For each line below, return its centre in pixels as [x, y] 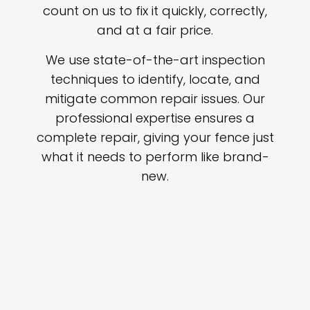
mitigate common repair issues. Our [155, 98]
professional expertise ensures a [155, 118]
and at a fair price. [155, 30]
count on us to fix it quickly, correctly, [155, 10]
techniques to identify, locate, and [155, 79]
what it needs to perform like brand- [155, 156]
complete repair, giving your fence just [155, 137]
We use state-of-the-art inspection [155, 60]
